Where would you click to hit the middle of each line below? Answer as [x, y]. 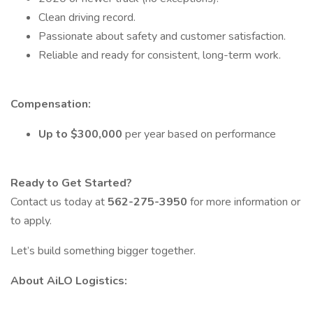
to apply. [31, 221]
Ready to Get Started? [71, 183]
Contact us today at [59, 202]
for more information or [244, 202]
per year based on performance [199, 134]
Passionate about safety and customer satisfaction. [162, 36]
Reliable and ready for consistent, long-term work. [160, 55]
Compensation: [51, 104]
